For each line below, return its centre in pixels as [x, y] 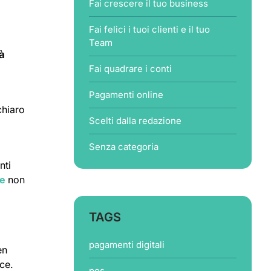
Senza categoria [123, 147]
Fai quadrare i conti [130, 69]
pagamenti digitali [126, 245]
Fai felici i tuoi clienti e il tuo [149, 29]
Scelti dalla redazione [135, 121]
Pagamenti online [126, 95]
